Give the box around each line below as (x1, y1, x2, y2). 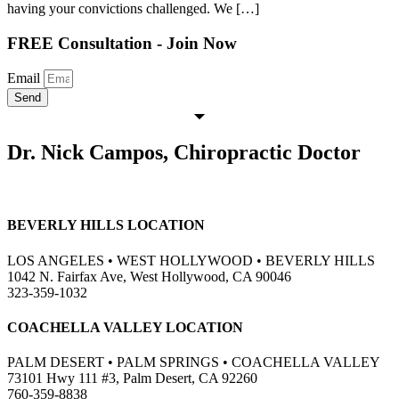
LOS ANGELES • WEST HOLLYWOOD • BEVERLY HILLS (7, 252, 375, 268)
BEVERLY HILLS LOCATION (7, 217, 205, 233)
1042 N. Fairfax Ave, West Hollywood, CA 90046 (7, 268, 291, 284)
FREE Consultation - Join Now (7, 33, 237, 53)
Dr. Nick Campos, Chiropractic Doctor (7, 141, 361, 165)
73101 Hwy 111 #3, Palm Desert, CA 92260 (7, 370, 257, 387)
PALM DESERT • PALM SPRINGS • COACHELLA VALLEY (7, 354, 380, 370)
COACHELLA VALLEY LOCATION (7, 319, 243, 335)
